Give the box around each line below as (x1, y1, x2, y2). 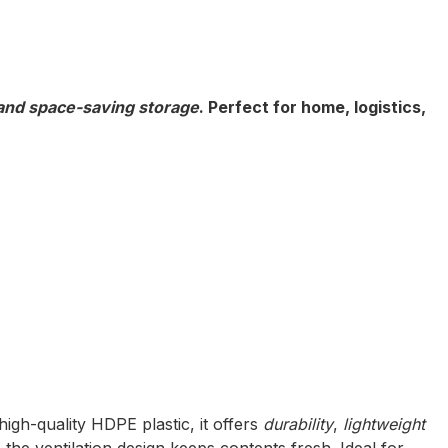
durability (263, 414, 333, 434)
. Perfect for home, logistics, (199, 97, 426, 118)
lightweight (343, 414, 425, 434)
